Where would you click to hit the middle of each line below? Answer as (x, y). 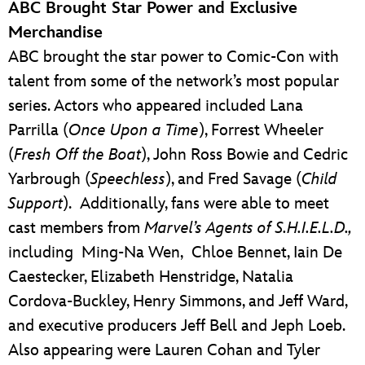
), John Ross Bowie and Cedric (244, 154)
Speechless (128, 179)
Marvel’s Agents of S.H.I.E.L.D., (248, 228)
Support (35, 203)
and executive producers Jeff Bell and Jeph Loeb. (176, 325)
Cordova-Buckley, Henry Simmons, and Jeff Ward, (178, 301)
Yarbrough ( (49, 179)
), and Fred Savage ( (233, 179)
